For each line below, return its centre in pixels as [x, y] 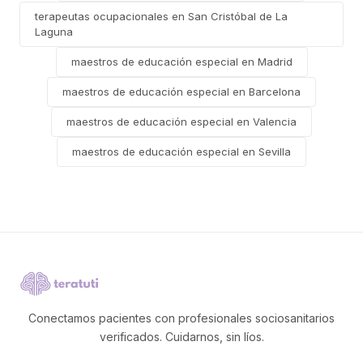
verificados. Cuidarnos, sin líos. [181, 337]
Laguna [54, 32]
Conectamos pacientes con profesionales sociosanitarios [181, 318]
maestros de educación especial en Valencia [181, 122]
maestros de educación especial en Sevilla [181, 152]
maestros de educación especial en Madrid [181, 62]
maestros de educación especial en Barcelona [181, 92]
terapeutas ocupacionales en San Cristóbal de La [161, 16]
